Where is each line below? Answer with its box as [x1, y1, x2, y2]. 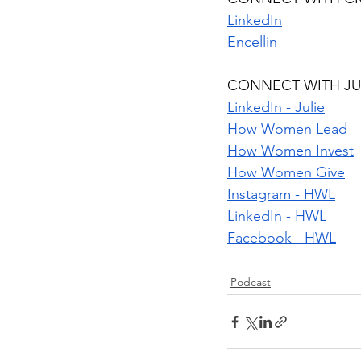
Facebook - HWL [227, 229, 336, 247]
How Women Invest [227, 142, 354, 160]
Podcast [230, 275, 271, 290]
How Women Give [227, 164, 345, 182]
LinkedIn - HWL [227, 207, 326, 226]
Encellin [227, 33, 277, 52]
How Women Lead [227, 120, 347, 139]
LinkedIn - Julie [227, 98, 325, 117]
